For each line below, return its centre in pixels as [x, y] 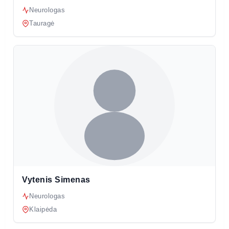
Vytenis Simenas [56, 179]
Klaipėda [43, 209]
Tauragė [42, 23]
